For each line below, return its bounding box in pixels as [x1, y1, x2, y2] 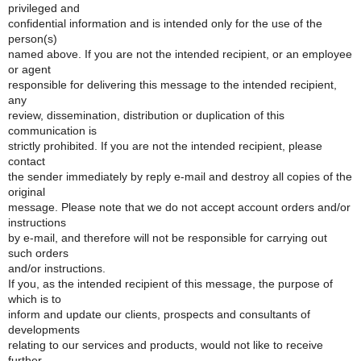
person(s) [8, 32, 57, 45]
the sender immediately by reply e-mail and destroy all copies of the [8, 170, 352, 183]
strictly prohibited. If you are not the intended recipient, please [8, 139, 322, 152]
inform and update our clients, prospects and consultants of [8, 308, 310, 321]
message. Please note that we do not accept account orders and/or [8, 201, 351, 214]
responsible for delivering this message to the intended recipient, [8, 78, 337, 91]
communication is [8, 124, 97, 137]
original [8, 185, 45, 198]
